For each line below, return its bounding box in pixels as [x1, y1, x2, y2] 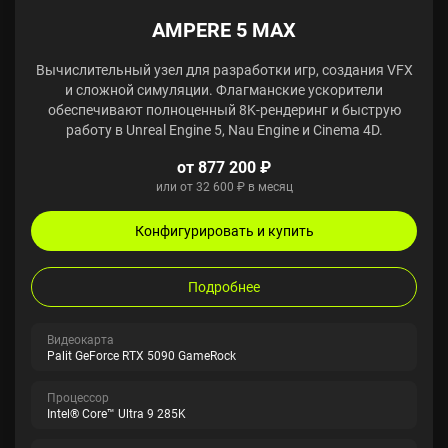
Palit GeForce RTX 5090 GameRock [47, 347, 236, 363]
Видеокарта [47, 331, 114, 347]
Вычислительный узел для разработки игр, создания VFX [35, 60, 413, 79]
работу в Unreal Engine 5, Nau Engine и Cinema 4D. [65, 120, 383, 139]
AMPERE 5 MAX [152, 16, 296, 43]
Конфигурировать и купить [134, 221, 314, 240]
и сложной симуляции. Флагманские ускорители [65, 80, 383, 99]
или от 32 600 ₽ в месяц [155, 178, 293, 195]
